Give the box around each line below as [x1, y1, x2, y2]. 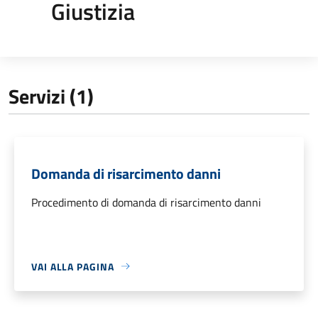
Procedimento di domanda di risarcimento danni [31, 193, 261, 211]
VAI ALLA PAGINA [31, 258, 114, 274]
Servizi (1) [9, 80, 94, 111]
